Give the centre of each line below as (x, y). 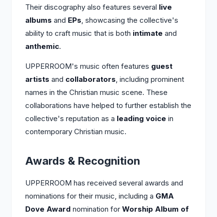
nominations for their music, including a (90, 196)
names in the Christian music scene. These (96, 92)
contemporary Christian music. (76, 132)
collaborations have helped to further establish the (108, 105)
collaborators (91, 79)
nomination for (96, 209)
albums (39, 20)
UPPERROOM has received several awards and (104, 183)
